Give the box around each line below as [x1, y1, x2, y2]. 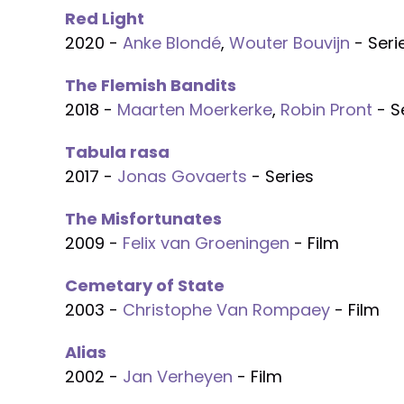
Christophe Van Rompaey [123, 298, 330, 321]
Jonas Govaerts [117, 165, 247, 188]
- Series [247, 165, 314, 188]
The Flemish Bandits [65, 74, 236, 96]
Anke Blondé [123, 32, 221, 54]
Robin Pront [280, 98, 372, 121]
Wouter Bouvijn [229, 32, 350, 54]
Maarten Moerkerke [117, 98, 272, 121]
